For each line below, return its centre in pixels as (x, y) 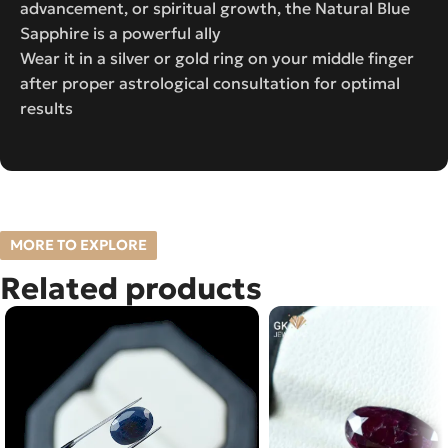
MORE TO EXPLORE (78, 244)
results (46, 107)
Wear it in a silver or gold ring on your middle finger (217, 57)
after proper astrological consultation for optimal (210, 82)
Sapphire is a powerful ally (120, 32)
